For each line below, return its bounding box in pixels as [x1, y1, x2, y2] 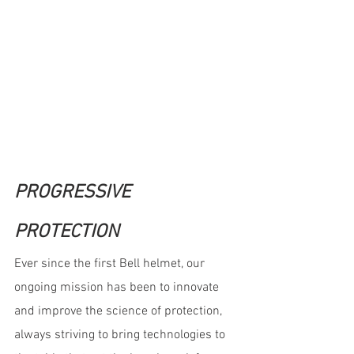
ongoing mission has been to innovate [14, 279, 222, 296]
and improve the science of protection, [14, 303, 225, 319]
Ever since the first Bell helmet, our [14, 255, 208, 272]
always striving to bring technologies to [14, 326, 228, 343]
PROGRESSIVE [14, 181, 135, 204]
